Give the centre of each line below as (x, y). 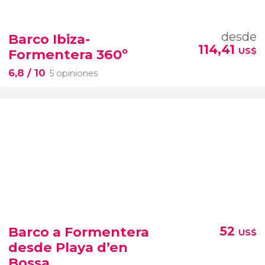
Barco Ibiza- (49, 39)
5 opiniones (74, 74)
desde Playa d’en (68, 247)
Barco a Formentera (79, 232)
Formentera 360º (68, 54)
